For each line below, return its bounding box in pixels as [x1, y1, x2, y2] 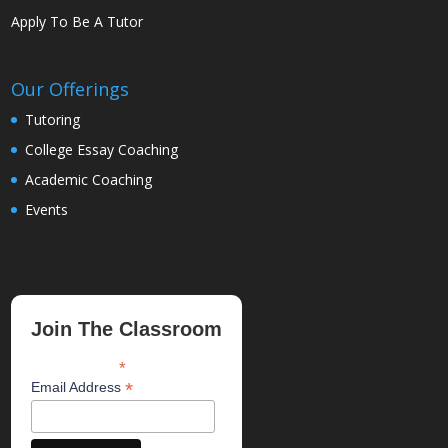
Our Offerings [11, 77, 130, 102]
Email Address [31, 378, 126, 395]
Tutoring [25, 110, 81, 130]
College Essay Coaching [25, 140, 179, 160]
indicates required [125, 358, 215, 371]
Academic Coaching [25, 170, 153, 190]
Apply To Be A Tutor [11, 12, 144, 32]
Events [25, 200, 69, 220]
